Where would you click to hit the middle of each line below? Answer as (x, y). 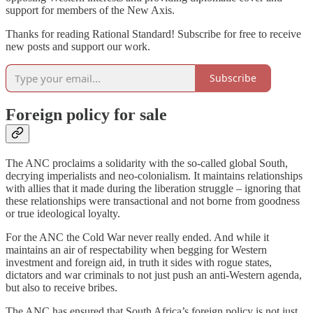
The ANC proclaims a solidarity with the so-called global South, (147, 163)
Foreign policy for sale (86, 115)
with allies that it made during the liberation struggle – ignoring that (153, 189)
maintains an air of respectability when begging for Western (136, 250)
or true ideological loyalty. (63, 214)
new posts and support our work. (78, 46)
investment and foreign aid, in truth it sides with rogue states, (139, 263)
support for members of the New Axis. (90, 10)
